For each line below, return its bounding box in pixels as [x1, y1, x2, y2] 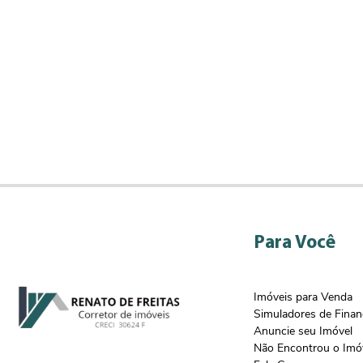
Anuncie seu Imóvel [254, 323, 352, 339]
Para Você [254, 234, 335, 253]
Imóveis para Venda [254, 289, 352, 305]
